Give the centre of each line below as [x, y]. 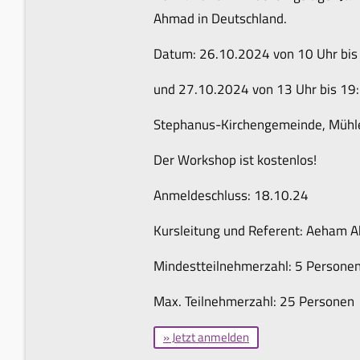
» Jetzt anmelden [206, 337]
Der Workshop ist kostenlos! [235, 160]
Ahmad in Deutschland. [220, 18]
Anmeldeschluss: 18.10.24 [231, 195]
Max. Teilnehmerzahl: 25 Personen [254, 301]
